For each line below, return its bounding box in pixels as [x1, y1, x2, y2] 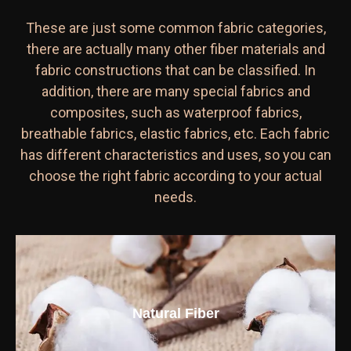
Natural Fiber [132, 305, 219, 321]
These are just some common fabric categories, [25, 20, 326, 37]
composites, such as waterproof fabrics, [49, 104, 302, 121]
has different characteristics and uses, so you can [20, 147, 331, 164]
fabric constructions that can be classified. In [35, 62, 316, 79]
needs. [154, 189, 197, 206]
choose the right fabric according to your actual [29, 168, 322, 185]
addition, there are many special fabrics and [41, 83, 310, 100]
